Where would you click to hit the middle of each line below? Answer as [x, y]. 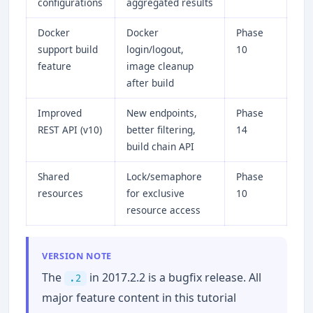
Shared [53, 176]
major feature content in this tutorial [139, 297]
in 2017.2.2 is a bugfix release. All [174, 277]
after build [150, 82]
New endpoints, [162, 112]
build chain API [160, 146]
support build [68, 49]
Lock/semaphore [164, 176]
